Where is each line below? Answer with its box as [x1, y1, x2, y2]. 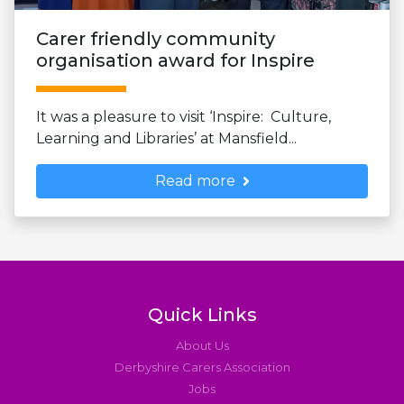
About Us [175, 337, 229, 353]
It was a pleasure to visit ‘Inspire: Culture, [36, 107, 331, 125]
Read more [154, 171, 235, 189]
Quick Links [147, 303, 257, 326]
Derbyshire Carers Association [114, 359, 290, 374]
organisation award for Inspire [36, 49, 315, 71]
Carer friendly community [36, 27, 275, 50]
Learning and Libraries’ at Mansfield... [36, 129, 297, 147]
